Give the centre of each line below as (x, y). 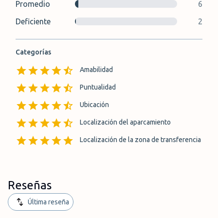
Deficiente (33, 21)
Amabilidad (96, 70)
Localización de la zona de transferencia (140, 140)
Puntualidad (98, 87)
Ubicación (94, 105)
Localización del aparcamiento (125, 122)
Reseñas (30, 185)
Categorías (33, 52)
